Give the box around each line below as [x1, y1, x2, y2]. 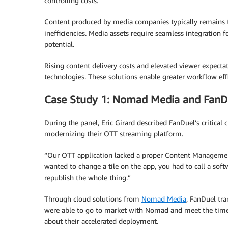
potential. [44, 39, 74, 48]
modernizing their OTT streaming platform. [44, 129, 183, 138]
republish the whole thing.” [44, 173, 131, 182]
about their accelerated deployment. [44, 216, 158, 225]
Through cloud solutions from [44, 194, 141, 203]
